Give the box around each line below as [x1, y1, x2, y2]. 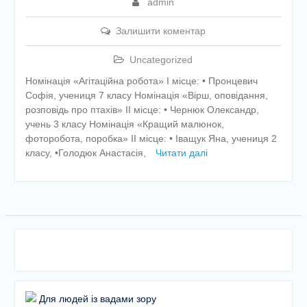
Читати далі [155, 147, 208, 158]
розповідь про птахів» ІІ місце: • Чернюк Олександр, [25, 104, 259, 115]
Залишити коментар [116, 25, 206, 36]
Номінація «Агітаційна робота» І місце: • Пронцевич [25, 75, 258, 86]
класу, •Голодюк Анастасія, [25, 147, 149, 158]
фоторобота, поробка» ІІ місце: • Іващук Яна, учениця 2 [25, 133, 277, 144]
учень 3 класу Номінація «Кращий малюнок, [25, 119, 224, 130]
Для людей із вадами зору [36, 293, 156, 304]
